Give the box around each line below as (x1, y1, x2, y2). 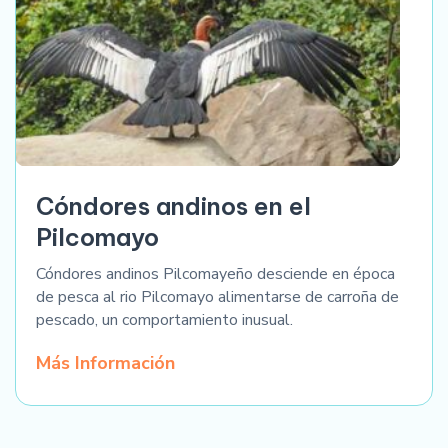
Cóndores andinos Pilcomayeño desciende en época (36, 263, 395, 286)
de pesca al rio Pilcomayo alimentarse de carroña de (36, 286, 399, 309)
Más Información (36, 351, 175, 376)
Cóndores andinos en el (36, 191, 311, 222)
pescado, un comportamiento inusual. (36, 309, 293, 332)
